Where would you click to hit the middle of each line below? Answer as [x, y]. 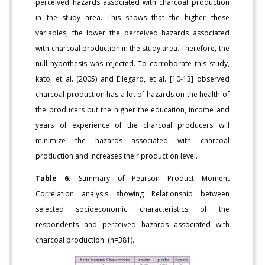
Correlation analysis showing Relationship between [132, 193]
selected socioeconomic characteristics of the [132, 209]
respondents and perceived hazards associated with [132, 224]
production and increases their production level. [117, 156]
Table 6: [54, 178]
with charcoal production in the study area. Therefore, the [132, 48]
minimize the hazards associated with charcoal [132, 140]
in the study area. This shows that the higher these [132, 17]
